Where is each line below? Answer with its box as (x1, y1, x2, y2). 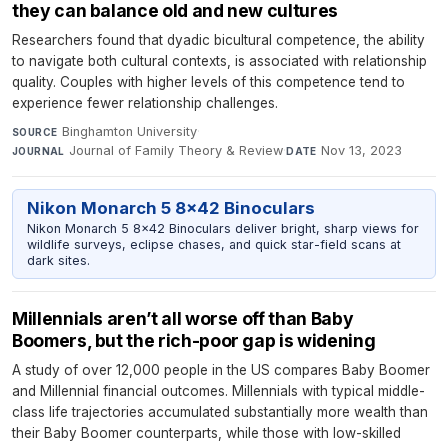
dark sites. (26, 252, 90, 268)
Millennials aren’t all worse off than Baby (12, 308, 354, 330)
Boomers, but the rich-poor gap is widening (12, 330, 376, 352)
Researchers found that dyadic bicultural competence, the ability (12, 31, 425, 48)
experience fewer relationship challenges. (12, 94, 278, 111)
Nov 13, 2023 (321, 142, 403, 158)
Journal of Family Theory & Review (69, 142, 284, 158)
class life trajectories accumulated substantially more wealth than (12, 404, 428, 421)
